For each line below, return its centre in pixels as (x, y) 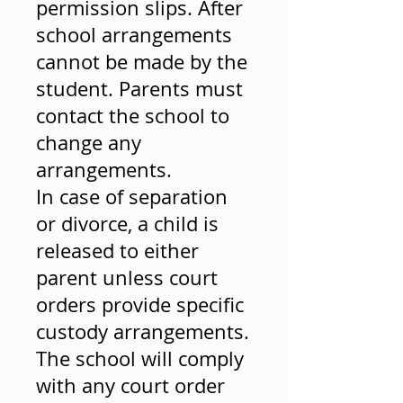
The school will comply (140, 358)
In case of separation (132, 197)
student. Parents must (139, 89)
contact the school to (133, 116)
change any (89, 143)
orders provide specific (140, 304)
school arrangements (134, 35)
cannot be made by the (142, 62)
